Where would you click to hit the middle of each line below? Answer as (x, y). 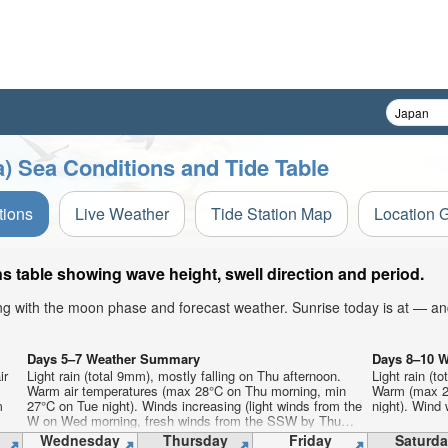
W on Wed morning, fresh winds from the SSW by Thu (184, 420)
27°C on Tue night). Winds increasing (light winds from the (194, 405)
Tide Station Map (271, 213)
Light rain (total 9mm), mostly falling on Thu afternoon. (184, 375)
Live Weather (122, 213)
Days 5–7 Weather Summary (113, 358)
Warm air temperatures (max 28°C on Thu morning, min (186, 390)
